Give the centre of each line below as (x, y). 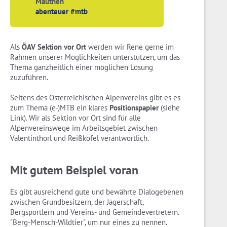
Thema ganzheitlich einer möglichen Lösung (82, 67)
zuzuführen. (29, 78)
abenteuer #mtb (62, 12)
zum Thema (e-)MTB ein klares (60, 108)
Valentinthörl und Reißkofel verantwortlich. (80, 138)
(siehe (169, 108)
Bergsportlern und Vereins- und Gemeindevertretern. (94, 212)
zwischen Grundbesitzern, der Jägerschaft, (77, 202)
